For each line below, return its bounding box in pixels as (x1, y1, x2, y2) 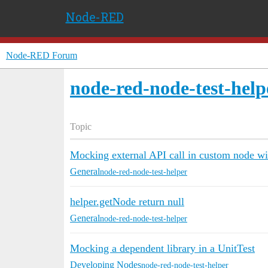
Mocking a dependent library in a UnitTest (70, 242, 255, 254)
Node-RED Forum (6, 50, 77, 60)
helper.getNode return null (70, 196, 184, 208)
